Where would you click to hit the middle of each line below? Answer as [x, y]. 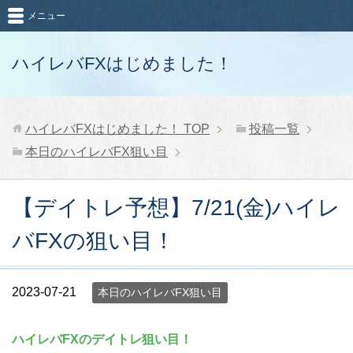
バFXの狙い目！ [93, 241]
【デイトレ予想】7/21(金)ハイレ [176, 208]
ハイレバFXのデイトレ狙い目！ [102, 339]
